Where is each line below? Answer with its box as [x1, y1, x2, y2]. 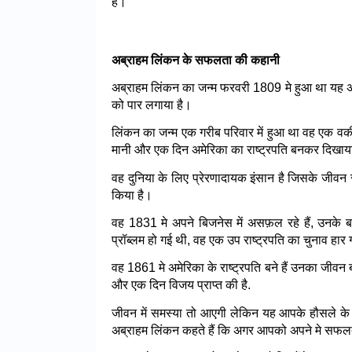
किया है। [112, 188, 152, 202]
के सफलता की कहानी [182, 53, 280, 67]
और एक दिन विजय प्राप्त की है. [112, 278, 251, 292]
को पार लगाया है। [112, 98, 192, 112]
